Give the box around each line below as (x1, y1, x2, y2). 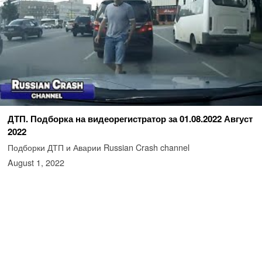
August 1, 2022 (7, 156, 64, 169)
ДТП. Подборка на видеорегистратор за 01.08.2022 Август (7, 112, 253, 126)
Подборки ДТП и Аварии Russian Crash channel (7, 141, 189, 154)
